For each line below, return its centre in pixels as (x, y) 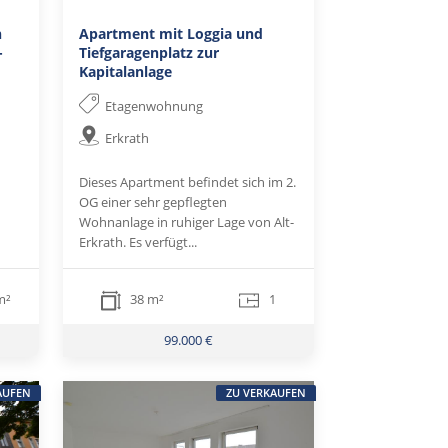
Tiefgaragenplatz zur (148, 53)
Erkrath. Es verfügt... (137, 242)
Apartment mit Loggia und (170, 34)
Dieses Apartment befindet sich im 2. (187, 182)
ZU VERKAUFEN (265, 392)
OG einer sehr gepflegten (152, 202)
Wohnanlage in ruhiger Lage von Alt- (186, 222)
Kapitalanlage (125, 72)
